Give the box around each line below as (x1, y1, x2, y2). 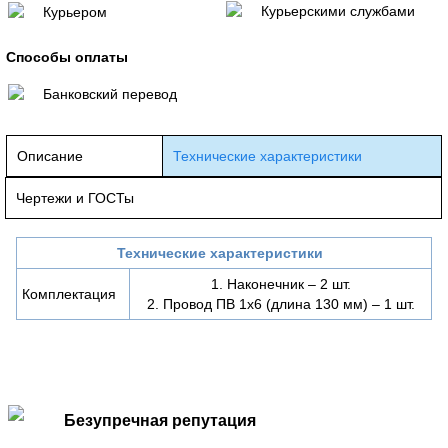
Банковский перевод (43, 85, 177, 102)
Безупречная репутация (64, 411, 256, 429)
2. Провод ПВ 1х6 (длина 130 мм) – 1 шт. (146, 295, 415, 312)
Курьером (43, 3, 107, 20)
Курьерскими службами (261, 2, 415, 19)
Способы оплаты (6, 48, 128, 65)
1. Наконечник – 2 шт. (210, 275, 351, 292)
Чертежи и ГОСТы (16, 189, 134, 206)
